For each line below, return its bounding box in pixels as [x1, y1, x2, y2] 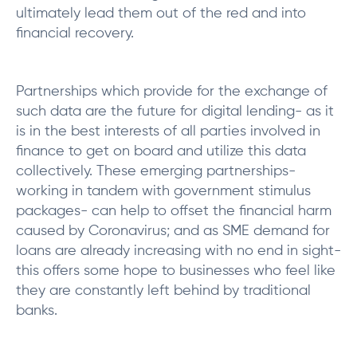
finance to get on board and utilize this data [16, 144, 306, 159]
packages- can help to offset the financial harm [16, 204, 331, 218]
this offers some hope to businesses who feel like [16, 264, 335, 278]
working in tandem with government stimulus [16, 184, 311, 198]
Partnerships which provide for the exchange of [16, 84, 328, 99]
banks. [16, 304, 57, 318]
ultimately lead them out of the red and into [16, 6, 306, 21]
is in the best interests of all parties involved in [16, 124, 320, 139]
